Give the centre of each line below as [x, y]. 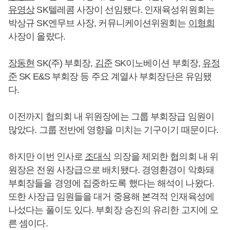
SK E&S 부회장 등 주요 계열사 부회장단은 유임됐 [114, 76]
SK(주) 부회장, [65, 63]
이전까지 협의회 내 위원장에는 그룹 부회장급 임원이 [111, 116]
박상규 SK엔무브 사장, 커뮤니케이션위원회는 [98, 23]
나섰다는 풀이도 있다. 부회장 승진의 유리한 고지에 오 [113, 210]
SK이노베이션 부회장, [157, 63]
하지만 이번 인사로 [47, 156]
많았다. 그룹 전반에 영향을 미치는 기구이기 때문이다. [113, 130]
